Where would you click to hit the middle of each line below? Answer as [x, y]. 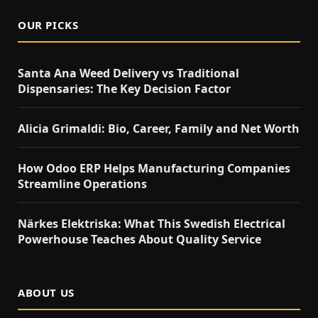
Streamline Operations [82, 183]
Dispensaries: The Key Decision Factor [124, 88]
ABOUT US [46, 292]
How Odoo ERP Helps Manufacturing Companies [154, 168]
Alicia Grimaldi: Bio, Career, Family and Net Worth [159, 128]
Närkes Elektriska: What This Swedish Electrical [152, 223]
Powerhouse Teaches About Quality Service [139, 239]
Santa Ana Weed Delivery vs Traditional [128, 73]
